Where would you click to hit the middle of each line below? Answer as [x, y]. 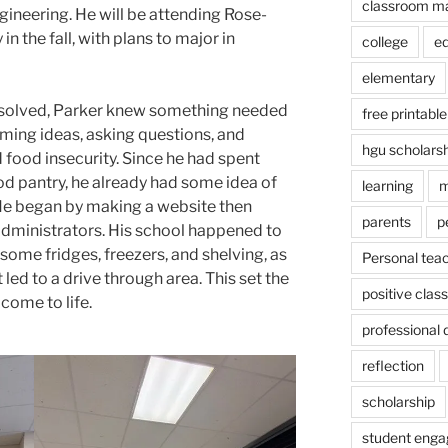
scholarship [398, 402]
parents [386, 222]
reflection [392, 366]
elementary [398, 78]
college [384, 42]
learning [387, 186]
